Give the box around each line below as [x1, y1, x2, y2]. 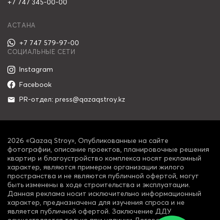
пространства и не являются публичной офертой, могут [7, 171, 199, 180]
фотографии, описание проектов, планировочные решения [7, 144, 209, 154]
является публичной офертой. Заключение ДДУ [7, 206, 171, 216]
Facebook [19, 80, 52, 89]
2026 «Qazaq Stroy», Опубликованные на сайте [7, 136, 168, 145]
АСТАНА [7, 21, 36, 29]
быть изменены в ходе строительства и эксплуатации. [7, 180, 190, 189]
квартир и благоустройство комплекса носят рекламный [7, 153, 201, 163]
